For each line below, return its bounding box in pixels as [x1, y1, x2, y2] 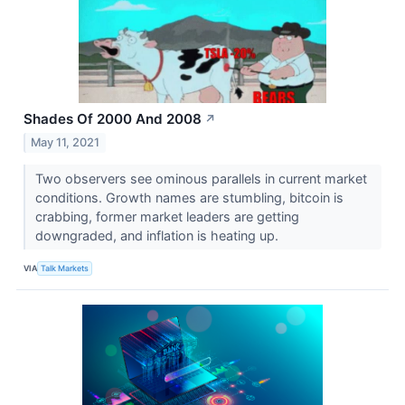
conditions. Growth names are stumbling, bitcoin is [34, 190, 344, 206]
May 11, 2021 [31, 136, 100, 150]
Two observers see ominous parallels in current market [34, 171, 367, 187]
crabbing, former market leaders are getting [34, 209, 299, 225]
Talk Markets [41, 262, 89, 273]
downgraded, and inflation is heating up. [34, 228, 282, 244]
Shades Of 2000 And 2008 [24, 110, 202, 128]
